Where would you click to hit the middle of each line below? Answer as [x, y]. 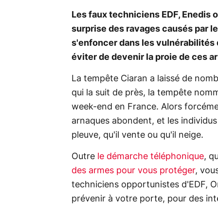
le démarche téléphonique [151, 157]
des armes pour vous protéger [133, 171]
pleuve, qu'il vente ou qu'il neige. [137, 136]
